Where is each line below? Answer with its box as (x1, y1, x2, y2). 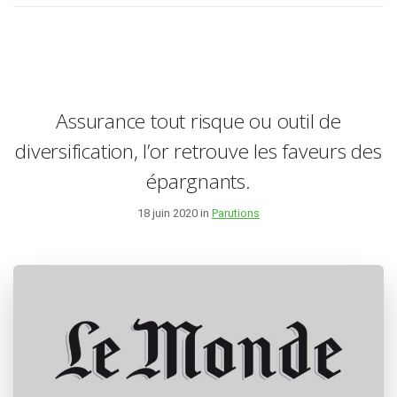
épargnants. (146, 167, 251, 195)
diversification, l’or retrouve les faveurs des (15, 136, 382, 165)
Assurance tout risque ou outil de (56, 106, 341, 135)
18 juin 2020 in (137, 206, 212, 220)
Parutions (212, 206, 260, 220)
